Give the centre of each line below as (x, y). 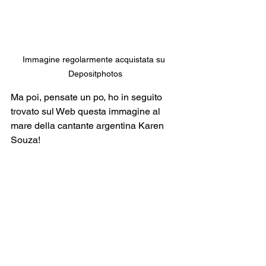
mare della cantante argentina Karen (88, 126)
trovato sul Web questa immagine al (87, 112)
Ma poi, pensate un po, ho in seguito (88, 97)
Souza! (27, 140)
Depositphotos (95, 74)
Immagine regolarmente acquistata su (95, 60)
